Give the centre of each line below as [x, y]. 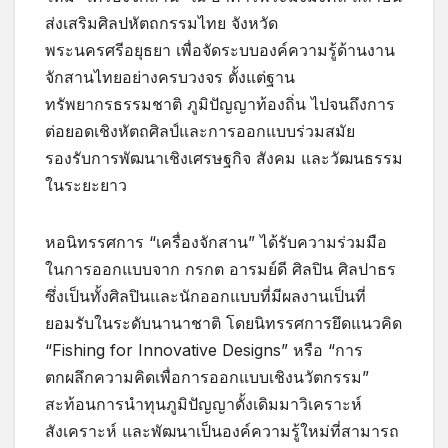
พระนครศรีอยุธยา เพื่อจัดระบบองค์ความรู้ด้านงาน [220, 49]
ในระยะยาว [86, 184]
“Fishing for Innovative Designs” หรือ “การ [204, 349]
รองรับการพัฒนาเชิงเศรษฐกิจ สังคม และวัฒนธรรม [224, 157]
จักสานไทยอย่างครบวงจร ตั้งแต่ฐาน [170, 76]
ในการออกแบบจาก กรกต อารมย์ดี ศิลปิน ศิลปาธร [220, 268]
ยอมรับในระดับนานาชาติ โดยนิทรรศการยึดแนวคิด [223, 322]
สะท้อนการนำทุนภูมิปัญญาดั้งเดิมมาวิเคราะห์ [203, 403]
